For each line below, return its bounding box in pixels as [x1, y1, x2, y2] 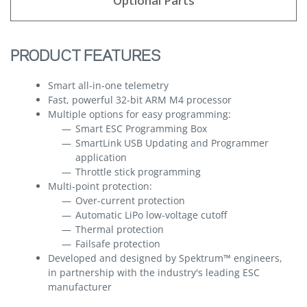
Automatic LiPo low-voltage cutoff [75, 208, 227, 221]
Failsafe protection [75, 237, 160, 250]
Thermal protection [75, 223, 164, 236]
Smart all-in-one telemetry [48, 79, 169, 92]
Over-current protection [75, 194, 185, 207]
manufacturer [48, 280, 112, 293]
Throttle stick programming [75, 165, 201, 178]
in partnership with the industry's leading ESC [48, 266, 260, 279]
